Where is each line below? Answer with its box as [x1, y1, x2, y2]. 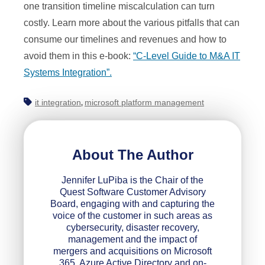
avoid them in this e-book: [24, 51, 133, 62]
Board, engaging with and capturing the [50, 198, 215, 209]
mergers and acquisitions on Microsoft [53, 245, 212, 256]
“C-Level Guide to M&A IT [133, 51, 240, 62]
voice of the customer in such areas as [53, 210, 212, 221]
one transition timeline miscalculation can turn [24, 1, 215, 12]
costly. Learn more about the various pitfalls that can [24, 18, 240, 28]
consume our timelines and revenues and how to [24, 34, 227, 45]
